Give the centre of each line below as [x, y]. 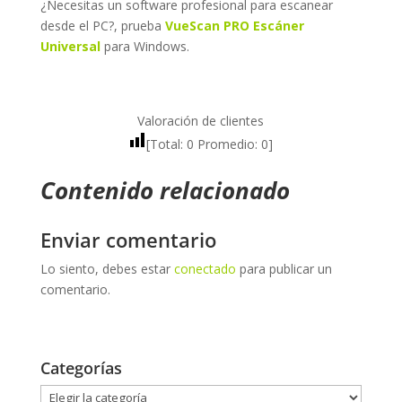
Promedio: [228, 144]
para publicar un [284, 268]
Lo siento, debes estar [107, 268]
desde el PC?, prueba [102, 25]
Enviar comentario [128, 239]
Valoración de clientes [201, 120]
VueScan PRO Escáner [234, 25]
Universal [70, 46]
